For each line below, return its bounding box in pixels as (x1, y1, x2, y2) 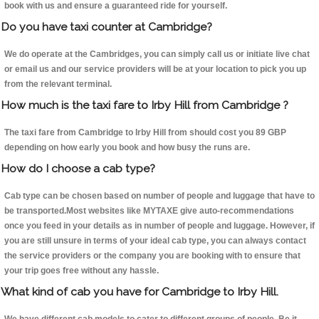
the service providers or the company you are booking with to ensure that (4, 251, 300, 261)
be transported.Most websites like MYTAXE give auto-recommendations (4, 206, 294, 216)
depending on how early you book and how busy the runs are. (4, 142, 250, 153)
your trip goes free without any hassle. (4, 266, 159, 276)
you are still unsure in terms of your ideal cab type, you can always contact (4, 236, 306, 246)
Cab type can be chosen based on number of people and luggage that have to (4, 191, 315, 202)
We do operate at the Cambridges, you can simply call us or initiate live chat (4, 49, 310, 60)
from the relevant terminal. (4, 79, 112, 90)
